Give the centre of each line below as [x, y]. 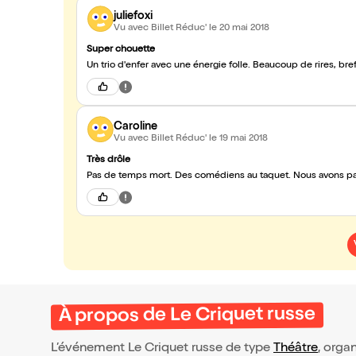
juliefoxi [133, 16]
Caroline [135, 127]
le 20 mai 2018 [239, 28]
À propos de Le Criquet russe [187, 316]
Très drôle [108, 161]
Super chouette [121, 50]
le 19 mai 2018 [238, 139]
